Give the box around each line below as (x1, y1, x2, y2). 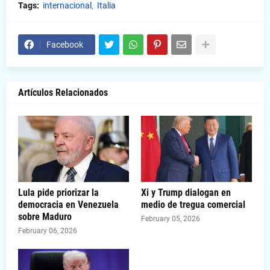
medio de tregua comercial (141, 199, 245, 211)
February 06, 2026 (18, 227, 77, 236)
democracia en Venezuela (18, 199, 119, 211)
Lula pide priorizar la (18, 187, 99, 199)
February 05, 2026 (141, 215, 200, 224)
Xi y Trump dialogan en (141, 187, 231, 199)
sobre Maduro (18, 211, 72, 223)
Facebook (46, 40, 83, 50)
